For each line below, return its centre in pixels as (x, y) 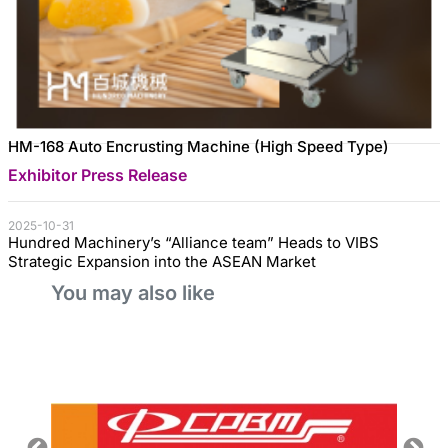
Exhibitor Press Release (97, 174)
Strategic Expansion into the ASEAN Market (162, 261)
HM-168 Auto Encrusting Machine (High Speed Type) (198, 147)
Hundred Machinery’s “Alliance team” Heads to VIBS (193, 242)
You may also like (133, 293)
